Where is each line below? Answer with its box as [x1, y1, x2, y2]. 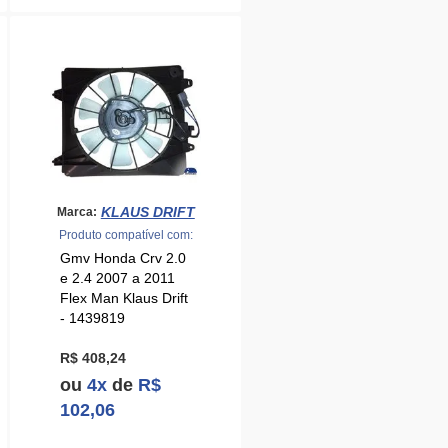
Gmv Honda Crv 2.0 [60, 250, 187, 267]
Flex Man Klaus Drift [60, 290, 189, 307]
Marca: [56, 204, 97, 219]
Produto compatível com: [58, 228, 193, 242]
